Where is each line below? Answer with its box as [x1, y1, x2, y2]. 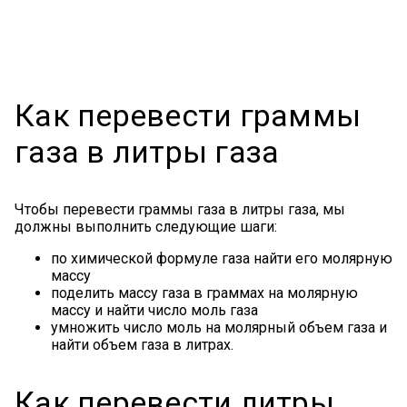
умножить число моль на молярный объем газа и [51, 319, 387, 337]
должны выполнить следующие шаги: [15, 218, 277, 236]
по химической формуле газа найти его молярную [51, 250, 392, 268]
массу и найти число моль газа [51, 302, 258, 320]
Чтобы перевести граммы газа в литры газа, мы [15, 201, 345, 219]
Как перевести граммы [15, 97, 361, 134]
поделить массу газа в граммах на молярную [51, 284, 358, 303]
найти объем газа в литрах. [51, 336, 233, 354]
